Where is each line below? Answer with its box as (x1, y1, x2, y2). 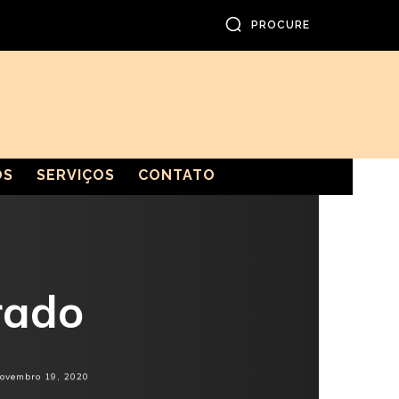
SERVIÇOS (36, 167, 115, 183)
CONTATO (137, 167, 216, 183)
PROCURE (251, 19, 310, 32)
